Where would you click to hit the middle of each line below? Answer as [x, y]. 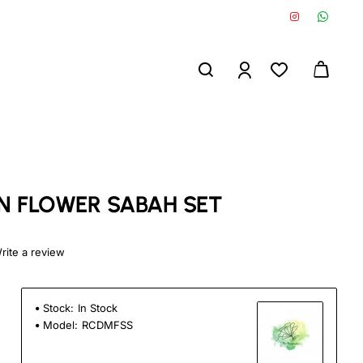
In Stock [98, 308]
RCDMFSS [107, 325]
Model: [60, 325]
